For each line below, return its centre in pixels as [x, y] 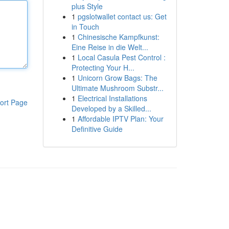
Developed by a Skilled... [111, 108]
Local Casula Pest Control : [121, 57]
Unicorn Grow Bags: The [117, 78]
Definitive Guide [97, 129]
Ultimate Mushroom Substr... [117, 88]
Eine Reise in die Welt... [110, 47]
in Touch [85, 27]
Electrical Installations [112, 98]
